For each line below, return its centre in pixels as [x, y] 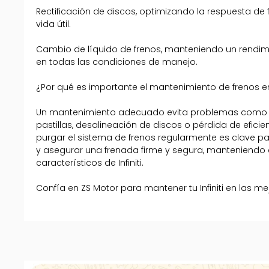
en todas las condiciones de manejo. [117, 62]
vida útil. [54, 24]
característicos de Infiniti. [90, 163]
